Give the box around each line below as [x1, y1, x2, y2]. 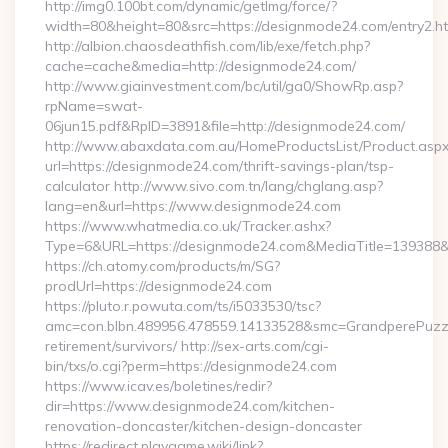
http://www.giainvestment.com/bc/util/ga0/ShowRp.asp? [45, 77, 403, 95]
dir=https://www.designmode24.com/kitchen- [45, 397, 335, 415]
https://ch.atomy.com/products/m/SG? [45, 257, 280, 275]
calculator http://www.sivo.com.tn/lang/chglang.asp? [45, 177, 383, 195]
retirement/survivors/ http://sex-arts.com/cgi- [45, 337, 329, 355]
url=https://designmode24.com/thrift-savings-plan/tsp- [45, 157, 394, 175]
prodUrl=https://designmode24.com [45, 277, 272, 295]
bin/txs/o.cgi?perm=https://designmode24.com [45, 357, 337, 375]
